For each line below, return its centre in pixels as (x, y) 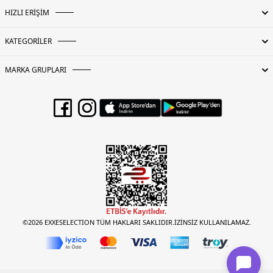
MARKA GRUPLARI (36, 69)
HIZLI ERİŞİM (27, 12)
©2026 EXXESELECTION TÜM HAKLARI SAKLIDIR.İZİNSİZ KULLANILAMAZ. (136, 222)
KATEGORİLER (28, 41)
